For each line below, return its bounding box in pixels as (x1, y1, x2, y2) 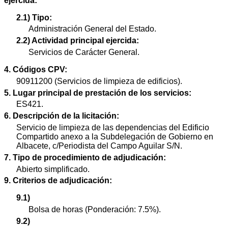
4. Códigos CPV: (4, 65, 67, 74)
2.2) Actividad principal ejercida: (16, 36, 139, 45)
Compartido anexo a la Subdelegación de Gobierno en (16, 132, 213, 141)
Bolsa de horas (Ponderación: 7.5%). (28, 205, 161, 214)
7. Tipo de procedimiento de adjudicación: (4, 153, 166, 162)
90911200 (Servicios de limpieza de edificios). (16, 76, 182, 85)
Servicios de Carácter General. (28, 47, 139, 56)
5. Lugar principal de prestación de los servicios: (4, 88, 191, 97)
